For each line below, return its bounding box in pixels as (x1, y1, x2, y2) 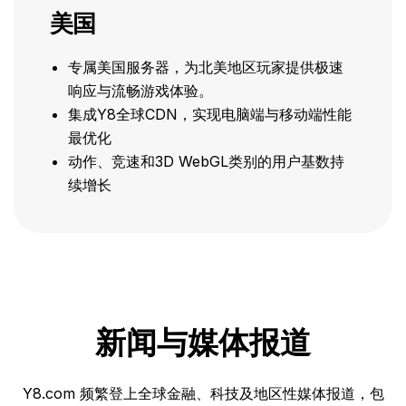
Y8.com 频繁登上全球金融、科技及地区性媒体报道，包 (22, 384, 384, 402)
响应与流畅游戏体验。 (68, 82, 213, 100)
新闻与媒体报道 (95, 323, 311, 364)
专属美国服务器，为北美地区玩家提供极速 (68, 58, 343, 76)
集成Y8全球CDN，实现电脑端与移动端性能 (68, 105, 352, 123)
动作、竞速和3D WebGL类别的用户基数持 (68, 152, 344, 170)
